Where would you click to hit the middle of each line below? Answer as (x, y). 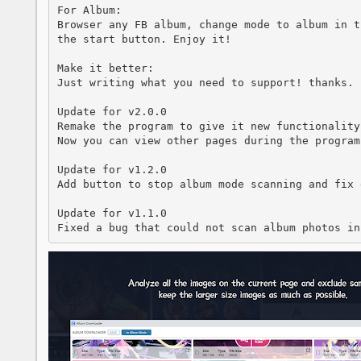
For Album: (89, 10)
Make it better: (105, 68)
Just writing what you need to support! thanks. (205, 82)
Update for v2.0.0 (112, 111)
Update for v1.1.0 (115, 213)
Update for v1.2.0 (112, 169)
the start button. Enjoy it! (144, 39)
